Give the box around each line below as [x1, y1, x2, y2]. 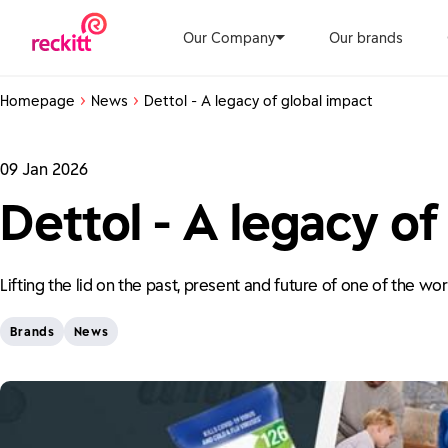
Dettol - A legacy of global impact [144, 92, 373, 110]
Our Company [183, 28, 275, 47]
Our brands [329, 28, 403, 47]
